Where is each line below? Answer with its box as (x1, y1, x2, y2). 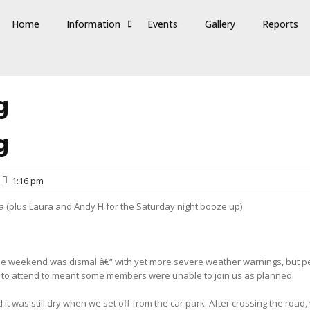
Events (147, 17, 178, 30)
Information (66, 17, 120, 30)
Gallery (205, 17, 235, 30)
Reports (262, 17, 298, 30)
